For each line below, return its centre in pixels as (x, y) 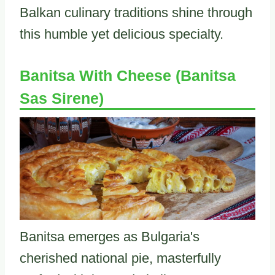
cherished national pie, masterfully (120, 258)
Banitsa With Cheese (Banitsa (128, 75)
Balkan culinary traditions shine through (136, 12)
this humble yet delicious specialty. (122, 34)
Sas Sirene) (62, 98)
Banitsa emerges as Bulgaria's (110, 237)
